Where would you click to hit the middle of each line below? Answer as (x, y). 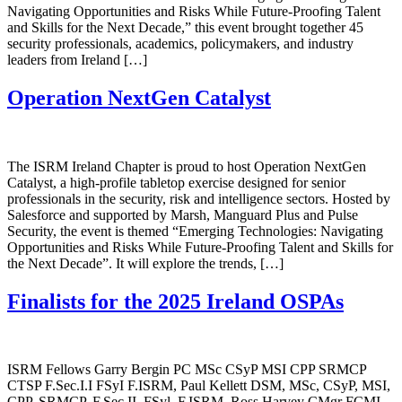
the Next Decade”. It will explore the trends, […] (145, 263)
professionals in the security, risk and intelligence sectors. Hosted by (199, 198)
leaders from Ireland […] (77, 59)
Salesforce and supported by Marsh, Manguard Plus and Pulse (183, 214)
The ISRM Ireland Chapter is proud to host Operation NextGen (187, 166)
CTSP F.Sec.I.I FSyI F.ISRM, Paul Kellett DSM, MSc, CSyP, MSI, (199, 386)
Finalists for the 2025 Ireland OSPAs (175, 301)
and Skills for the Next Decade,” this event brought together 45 (185, 27)
